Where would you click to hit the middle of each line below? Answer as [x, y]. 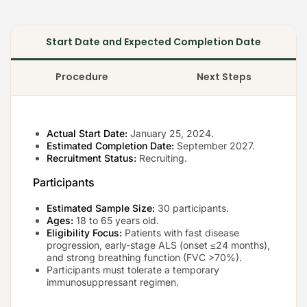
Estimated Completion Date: [110, 145]
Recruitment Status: [91, 158]
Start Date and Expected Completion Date [153, 41]
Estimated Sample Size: [101, 208]
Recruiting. [162, 158]
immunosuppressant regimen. [113, 282]
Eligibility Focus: [84, 232]
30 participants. [192, 208]
